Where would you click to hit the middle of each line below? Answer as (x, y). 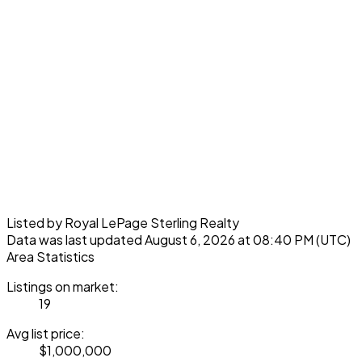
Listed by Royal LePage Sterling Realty (123, 222)
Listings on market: (63, 286)
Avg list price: (46, 333)
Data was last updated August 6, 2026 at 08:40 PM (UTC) (179, 239)
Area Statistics (51, 256)
